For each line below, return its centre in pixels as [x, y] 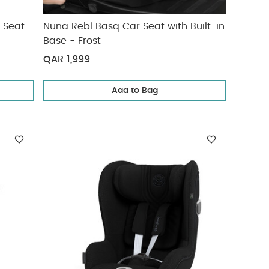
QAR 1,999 [67, 59]
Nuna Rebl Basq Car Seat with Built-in [134, 26]
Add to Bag [134, 91]
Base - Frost [72, 41]
